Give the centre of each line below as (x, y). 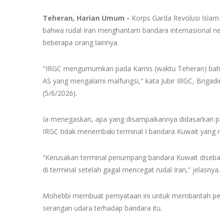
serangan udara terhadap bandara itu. (102, 208)
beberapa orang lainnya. (81, 42)
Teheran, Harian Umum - (86, 18)
